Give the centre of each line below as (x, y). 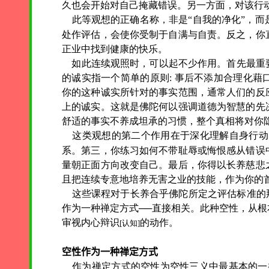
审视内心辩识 (91, 223)
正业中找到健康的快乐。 (115, 49)
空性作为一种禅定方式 (110, 252)
